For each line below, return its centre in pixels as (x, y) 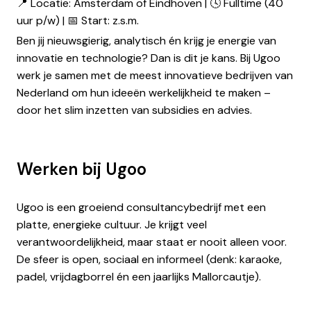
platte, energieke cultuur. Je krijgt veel (112, 225)
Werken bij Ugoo (82, 169)
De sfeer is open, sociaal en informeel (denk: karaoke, (149, 260)
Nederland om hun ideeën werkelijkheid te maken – (144, 93)
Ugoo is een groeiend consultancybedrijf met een (141, 208)
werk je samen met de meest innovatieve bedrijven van (155, 76)
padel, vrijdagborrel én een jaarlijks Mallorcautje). (139, 277)
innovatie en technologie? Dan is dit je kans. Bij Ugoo (149, 58)
